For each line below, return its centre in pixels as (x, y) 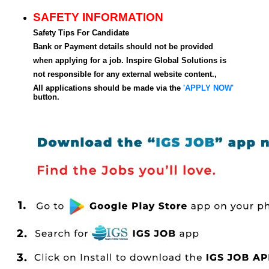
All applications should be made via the (108, 88)
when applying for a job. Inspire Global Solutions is (130, 60)
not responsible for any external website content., (125, 74)
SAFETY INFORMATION (98, 17)
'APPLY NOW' (208, 88)
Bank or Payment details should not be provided (123, 47)
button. (46, 97)
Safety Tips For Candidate (81, 33)
